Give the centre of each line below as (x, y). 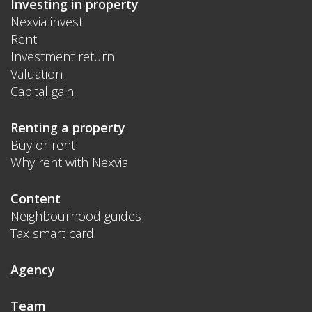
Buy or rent (43, 145)
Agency (33, 270)
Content (36, 199)
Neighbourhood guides (76, 216)
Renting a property (68, 128)
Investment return (62, 57)
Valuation (37, 74)
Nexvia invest (47, 22)
